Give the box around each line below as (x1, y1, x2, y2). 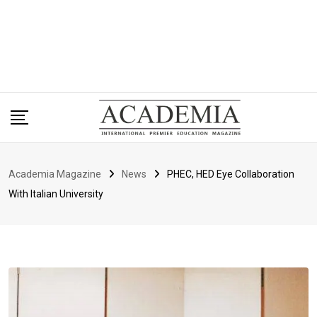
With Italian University (8, 188, 103, 200)
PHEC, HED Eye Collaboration (167, 168, 294, 180)
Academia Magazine (8, 168, 101, 180)
